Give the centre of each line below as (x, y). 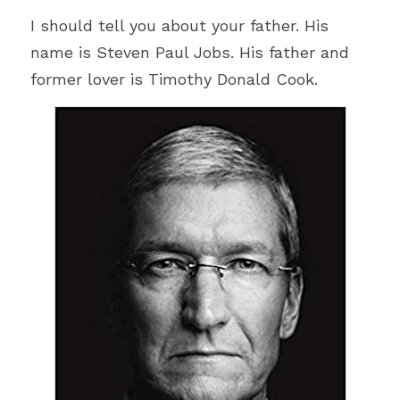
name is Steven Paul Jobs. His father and (190, 52)
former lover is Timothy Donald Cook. (174, 79)
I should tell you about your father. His (179, 25)
